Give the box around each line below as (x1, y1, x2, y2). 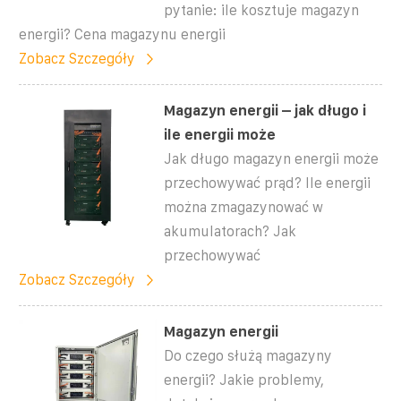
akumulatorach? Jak (164, 223, 297, 239)
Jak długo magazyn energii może (164, 150, 380, 166)
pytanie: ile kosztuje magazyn (164, 2, 360, 18)
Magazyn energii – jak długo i (164, 102, 367, 118)
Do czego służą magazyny (164, 347, 333, 363)
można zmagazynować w (164, 199, 324, 215)
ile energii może (164, 126, 277, 142)
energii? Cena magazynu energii (19, 26, 226, 42)
